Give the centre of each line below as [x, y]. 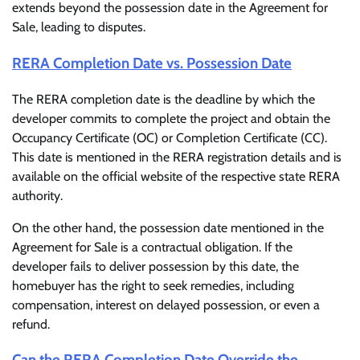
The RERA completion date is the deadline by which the [164, 99]
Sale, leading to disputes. [79, 27]
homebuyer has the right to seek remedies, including [153, 285]
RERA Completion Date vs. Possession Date [152, 63]
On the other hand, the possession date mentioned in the [168, 227]
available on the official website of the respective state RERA [176, 176]
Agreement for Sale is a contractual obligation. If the [152, 247]
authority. [37, 195]
